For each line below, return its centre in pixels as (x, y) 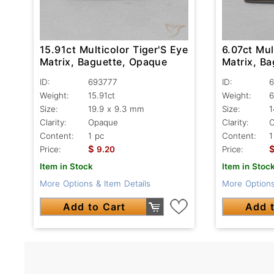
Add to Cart (94, 207)
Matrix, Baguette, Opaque (104, 62)
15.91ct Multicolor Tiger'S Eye (114, 50)
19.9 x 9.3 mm (116, 109)
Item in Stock (66, 167)
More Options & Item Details (95, 184)
